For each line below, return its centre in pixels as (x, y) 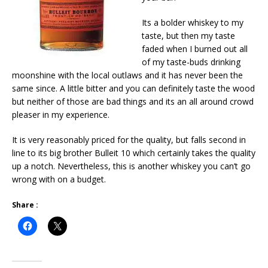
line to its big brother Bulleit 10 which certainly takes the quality (134, 153)
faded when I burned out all (195, 48)
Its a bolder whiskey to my (193, 22)
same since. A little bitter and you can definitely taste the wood (133, 88)
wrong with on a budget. (59, 179)
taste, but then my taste (188, 35)
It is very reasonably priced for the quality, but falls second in (129, 139)
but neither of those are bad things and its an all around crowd (133, 101)
